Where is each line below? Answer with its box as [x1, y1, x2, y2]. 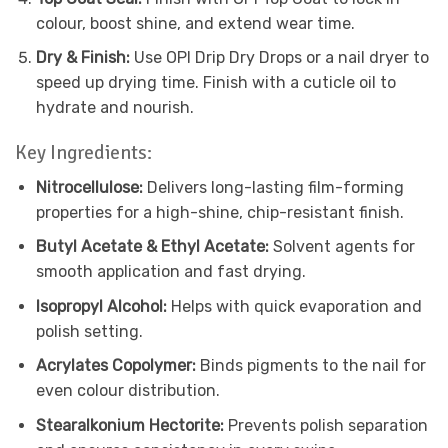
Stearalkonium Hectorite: [35, 416, 224, 436]
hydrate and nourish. [35, 98, 194, 118]
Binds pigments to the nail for [195, 356, 426, 376]
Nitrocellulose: [35, 177, 143, 197]
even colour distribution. [35, 381, 220, 401]
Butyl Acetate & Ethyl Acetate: [35, 237, 269, 257]
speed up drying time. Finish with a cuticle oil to [35, 73, 396, 93]
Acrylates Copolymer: [35, 356, 196, 376]
